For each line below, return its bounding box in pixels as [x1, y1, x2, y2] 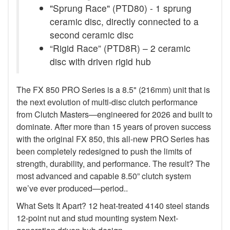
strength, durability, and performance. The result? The [16, 157, 210, 169]
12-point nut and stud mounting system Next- [16, 212, 178, 224]
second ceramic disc [50, 28, 133, 41]
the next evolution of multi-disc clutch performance [16, 95, 198, 108]
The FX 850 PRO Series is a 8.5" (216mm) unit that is [16, 83, 210, 95]
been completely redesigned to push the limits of [16, 145, 191, 157]
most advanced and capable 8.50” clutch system [16, 169, 191, 182]
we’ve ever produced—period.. [16, 182, 128, 194]
